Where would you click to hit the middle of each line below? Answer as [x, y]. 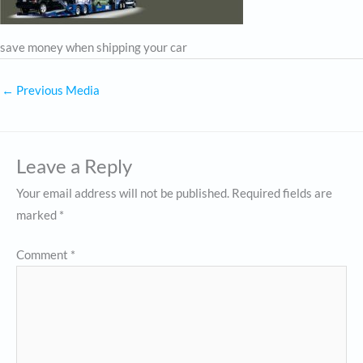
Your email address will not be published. [123, 194]
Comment [43, 255]
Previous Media [57, 91]
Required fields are [282, 194]
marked [38, 216]
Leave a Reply [74, 167]
